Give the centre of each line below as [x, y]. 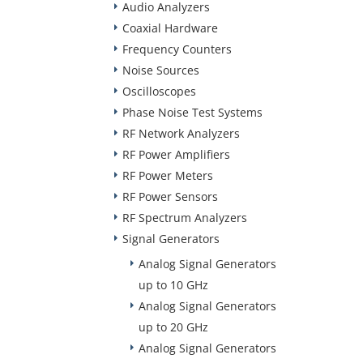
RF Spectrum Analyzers [185, 218]
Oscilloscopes [159, 91]
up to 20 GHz [173, 327]
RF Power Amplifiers [176, 154]
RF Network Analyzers [181, 133]
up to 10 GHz [173, 285]
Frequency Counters [177, 49]
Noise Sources [161, 70]
